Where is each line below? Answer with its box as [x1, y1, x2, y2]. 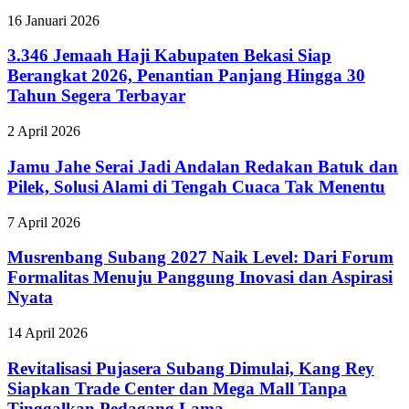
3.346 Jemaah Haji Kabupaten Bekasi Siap [7, 46, 331, 66]
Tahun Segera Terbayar [7, 86, 185, 106]
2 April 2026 [7, 123, 80, 140]
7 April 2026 [7, 214, 80, 230]
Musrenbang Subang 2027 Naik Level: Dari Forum [7, 247, 393, 267]
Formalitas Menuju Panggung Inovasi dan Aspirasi [7, 267, 393, 288]
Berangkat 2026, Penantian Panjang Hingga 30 [7, 66, 365, 86]
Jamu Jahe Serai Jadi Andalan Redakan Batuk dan [7, 156, 398, 176]
